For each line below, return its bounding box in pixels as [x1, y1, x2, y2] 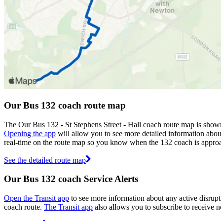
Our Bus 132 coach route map [4, 100, 126, 110]
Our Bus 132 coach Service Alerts [4, 174, 138, 184]
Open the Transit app [4, 194, 69, 203]
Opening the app [4, 129, 56, 138]
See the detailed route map [4, 155, 86, 164]
